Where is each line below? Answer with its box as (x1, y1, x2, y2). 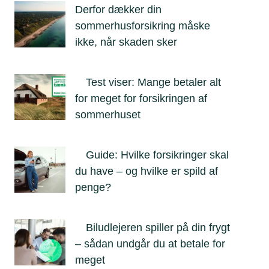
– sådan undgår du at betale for (75, 238, 225, 250)
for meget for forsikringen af (75, 92, 207, 104)
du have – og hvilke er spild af (75, 165, 218, 177)
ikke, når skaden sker (75, 36, 177, 48)
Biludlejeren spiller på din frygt (86, 222, 230, 234)
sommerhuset (75, 109, 141, 121)
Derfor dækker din (75, 4, 162, 16)
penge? (75, 181, 111, 193)
